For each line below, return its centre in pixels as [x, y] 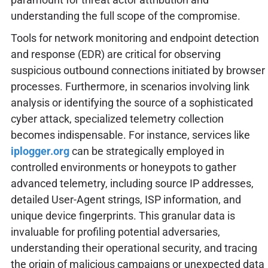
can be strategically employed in [147, 151]
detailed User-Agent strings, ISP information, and [126, 199]
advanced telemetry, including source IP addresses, [132, 183]
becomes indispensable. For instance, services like [130, 135]
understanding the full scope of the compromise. [125, 16]
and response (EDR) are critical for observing [115, 54]
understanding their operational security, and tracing [134, 248]
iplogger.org [40, 151]
